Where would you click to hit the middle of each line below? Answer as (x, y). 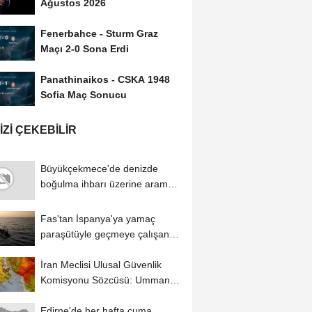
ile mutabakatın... (78, 296)
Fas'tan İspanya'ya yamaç (97, 219)
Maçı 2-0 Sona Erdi (84, 48)
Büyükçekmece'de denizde (99, 169)
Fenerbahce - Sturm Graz (99, 33)
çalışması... (65, 200)
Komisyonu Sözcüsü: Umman (105, 280)
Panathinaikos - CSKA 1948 (105, 79)
